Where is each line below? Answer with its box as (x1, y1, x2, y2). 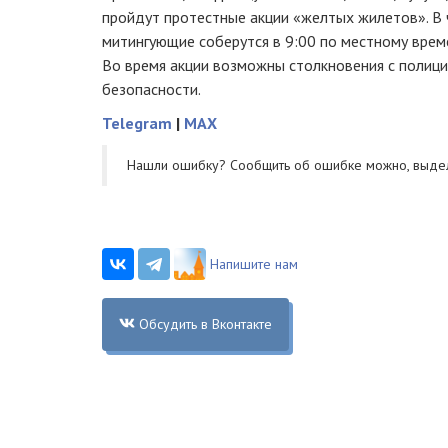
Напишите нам (210, 254, 298, 273)
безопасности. (102, 78, 201, 99)
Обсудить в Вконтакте (138, 314, 272, 333)
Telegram (102, 112, 172, 133)
